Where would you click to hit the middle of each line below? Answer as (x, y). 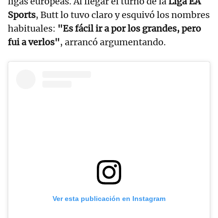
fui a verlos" (34, 42)
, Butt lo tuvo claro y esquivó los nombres (123, 15)
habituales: (33, 29)
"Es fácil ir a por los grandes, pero (129, 29)
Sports (22, 15)
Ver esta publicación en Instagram (109, 198)
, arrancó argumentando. (113, 42)
